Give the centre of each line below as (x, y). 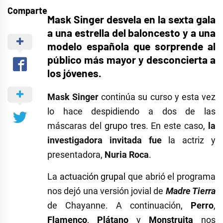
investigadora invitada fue (105, 140)
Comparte (27, 11)
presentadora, (76, 155)
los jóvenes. (74, 73)
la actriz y (189, 140)
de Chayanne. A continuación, (119, 206)
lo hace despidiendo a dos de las (131, 111)
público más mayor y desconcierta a (131, 60)
